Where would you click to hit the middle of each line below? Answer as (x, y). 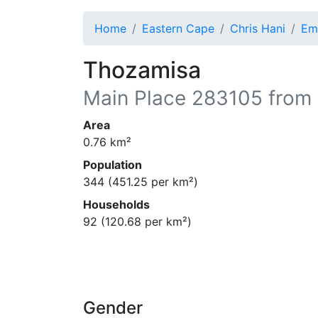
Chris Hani (258, 28)
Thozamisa (142, 70)
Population (113, 165)
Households (116, 204)
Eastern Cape (178, 28)
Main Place (135, 98)
